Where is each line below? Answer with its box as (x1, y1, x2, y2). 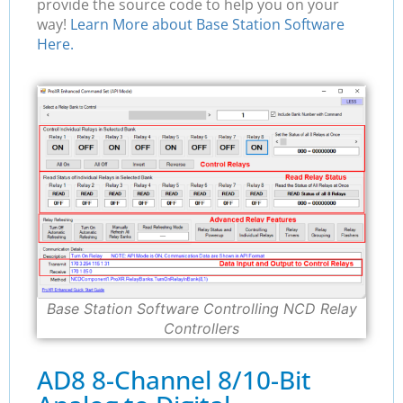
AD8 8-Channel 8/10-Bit (37, 362, 311, 397)
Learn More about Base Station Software (70, 14, 345, 35)
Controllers (164, 318, 239, 337)
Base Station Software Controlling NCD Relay (46, 299, 357, 318)
